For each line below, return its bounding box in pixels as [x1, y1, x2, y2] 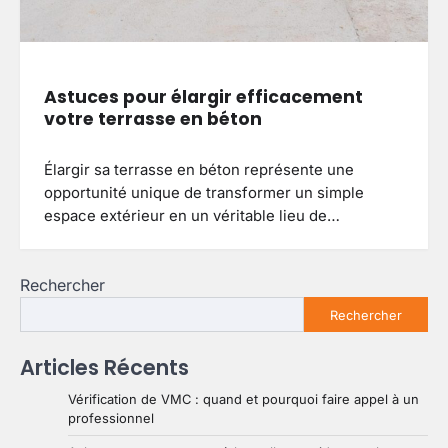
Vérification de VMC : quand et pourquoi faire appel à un [68, 391, 419, 408]
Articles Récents [20, 353, 189, 383]
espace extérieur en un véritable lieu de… [44, 207, 340, 226]
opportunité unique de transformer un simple [44, 184, 364, 203]
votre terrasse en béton [44, 107, 262, 132]
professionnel [68, 410, 154, 427]
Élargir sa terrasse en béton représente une [44, 161, 354, 180]
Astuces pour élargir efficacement [44, 85, 363, 110]
